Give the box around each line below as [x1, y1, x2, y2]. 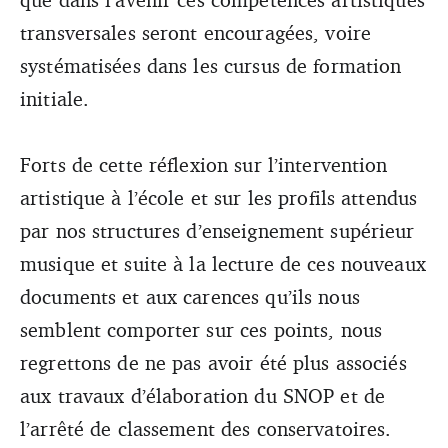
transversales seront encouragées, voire [20, 19, 372, 45]
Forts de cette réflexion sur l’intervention [20, 151, 388, 177]
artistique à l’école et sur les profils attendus [20, 184, 418, 210]
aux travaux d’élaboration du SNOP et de [20, 382, 386, 408]
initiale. [20, 85, 96, 111]
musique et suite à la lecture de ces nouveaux [20, 250, 426, 276]
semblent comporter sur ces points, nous [20, 316, 383, 342]
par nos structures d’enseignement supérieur [20, 217, 415, 243]
